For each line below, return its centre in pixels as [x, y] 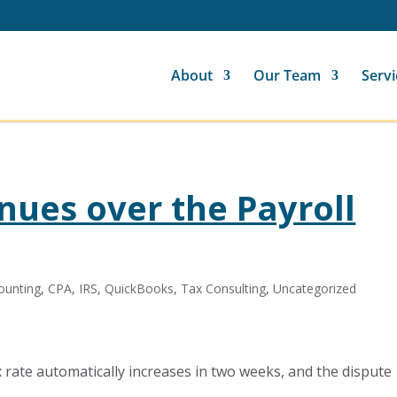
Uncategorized [315, 288]
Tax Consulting [224, 288]
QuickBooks [140, 288]
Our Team [287, 75]
